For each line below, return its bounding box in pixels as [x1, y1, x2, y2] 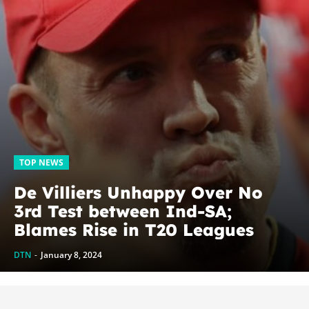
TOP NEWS [19, 157, 63, 169]
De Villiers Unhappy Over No [14, 182, 263, 203]
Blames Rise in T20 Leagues [14, 219, 254, 241]
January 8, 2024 [41, 249, 102, 261]
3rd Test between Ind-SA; [14, 201, 232, 222]
